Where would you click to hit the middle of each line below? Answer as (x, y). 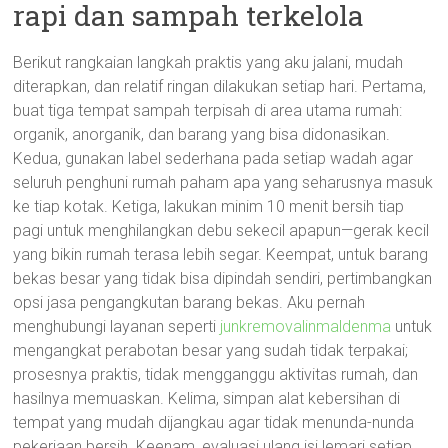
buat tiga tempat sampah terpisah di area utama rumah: (208, 110)
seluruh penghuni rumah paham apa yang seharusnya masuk (223, 182)
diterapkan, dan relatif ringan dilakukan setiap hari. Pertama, (220, 86)
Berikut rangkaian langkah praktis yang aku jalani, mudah (208, 62)
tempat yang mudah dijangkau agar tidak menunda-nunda (214, 422)
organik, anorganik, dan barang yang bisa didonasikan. (202, 134)
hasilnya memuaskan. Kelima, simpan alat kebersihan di (207, 398)
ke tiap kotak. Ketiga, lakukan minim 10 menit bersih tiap (209, 206)
